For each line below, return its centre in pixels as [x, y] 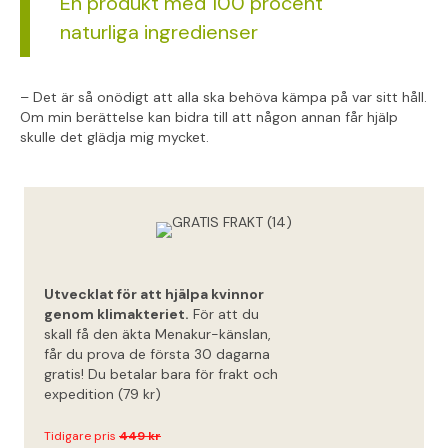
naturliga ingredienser [159, 32]
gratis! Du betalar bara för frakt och [161, 374]
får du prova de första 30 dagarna [157, 354]
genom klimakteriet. [116, 314]
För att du [224, 314]
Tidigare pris [80, 436]
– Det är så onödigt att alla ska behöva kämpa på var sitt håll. [223, 97]
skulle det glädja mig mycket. [114, 137]
